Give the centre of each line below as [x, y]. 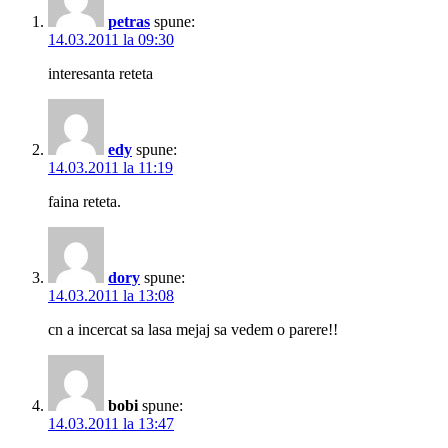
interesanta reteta [100, 74]
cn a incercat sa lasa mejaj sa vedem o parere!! [193, 330]
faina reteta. [84, 202]
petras [129, 22]
